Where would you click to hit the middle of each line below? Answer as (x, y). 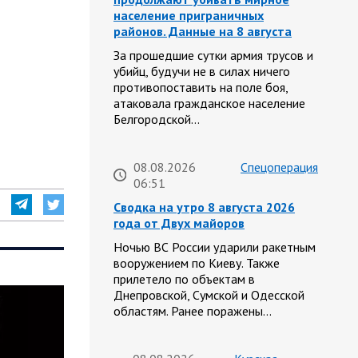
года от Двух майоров (179, 223)
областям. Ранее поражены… (193, 311)
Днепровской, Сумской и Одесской (209, 295)
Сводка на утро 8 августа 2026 (204, 207)
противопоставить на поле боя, (201, 88)
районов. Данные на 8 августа (203, 32)
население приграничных (189, 16)
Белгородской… (157, 119)
